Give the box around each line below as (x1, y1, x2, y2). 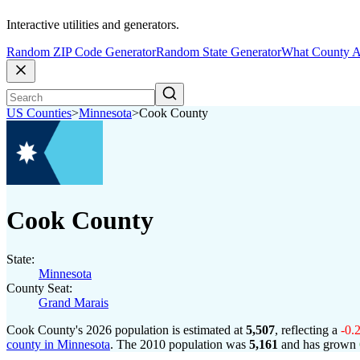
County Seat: (6, 281, 72, 295)
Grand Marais (39, 296, 108, 309)
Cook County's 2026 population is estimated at (6, 323, 246, 337)
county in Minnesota (6, 337, 110, 351)
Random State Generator (156, 45, 281, 59)
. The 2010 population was (110, 337, 249, 351)
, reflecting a (275, 323, 341, 337)
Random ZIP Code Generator (6, 45, 156, 59)
